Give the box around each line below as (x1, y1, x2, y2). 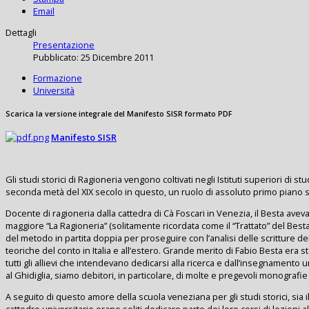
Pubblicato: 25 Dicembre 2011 (33, 50, 154, 63)
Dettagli (6, 26, 37, 39)
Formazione (33, 72, 82, 85)
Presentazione (33, 38, 94, 51)
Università (33, 84, 74, 97)
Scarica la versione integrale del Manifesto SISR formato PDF (6, 109, 232, 119)
